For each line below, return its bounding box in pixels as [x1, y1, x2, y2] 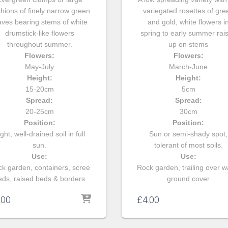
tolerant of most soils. [154, 140, 223, 149]
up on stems [168, 40, 209, 48]
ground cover [167, 174, 210, 183]
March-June [169, 62, 208, 71]
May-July [25, 62, 54, 71]
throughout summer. [7, 40, 72, 48]
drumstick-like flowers [5, 28, 74, 37]
